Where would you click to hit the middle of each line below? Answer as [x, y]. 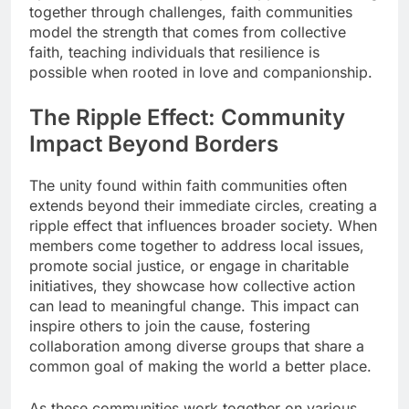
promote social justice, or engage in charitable [189, 265]
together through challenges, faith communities [191, 11]
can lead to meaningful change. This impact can [194, 305]
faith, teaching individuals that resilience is [174, 52]
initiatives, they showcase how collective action [192, 285]
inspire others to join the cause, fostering [170, 325]
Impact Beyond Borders [154, 143]
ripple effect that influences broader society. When [203, 225]
